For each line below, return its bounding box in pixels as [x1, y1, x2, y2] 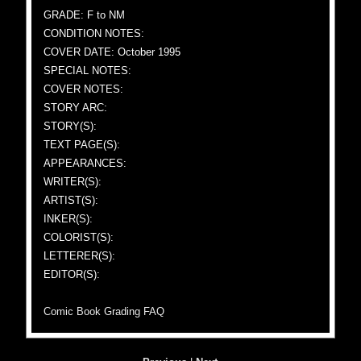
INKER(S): [44, 213, 93, 225]
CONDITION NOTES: [44, 27, 145, 39]
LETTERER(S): [44, 250, 116, 262]
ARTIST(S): [44, 194, 99, 206]
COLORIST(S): [44, 231, 114, 243]
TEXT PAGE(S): [44, 139, 121, 151]
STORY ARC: [44, 102, 108, 114]
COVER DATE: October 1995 [44, 46, 181, 58]
